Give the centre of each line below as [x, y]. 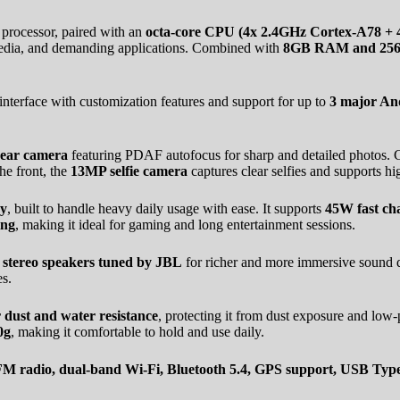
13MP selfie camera [129, 171]
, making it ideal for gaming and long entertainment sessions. [185, 224]
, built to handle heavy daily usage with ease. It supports [166, 208]
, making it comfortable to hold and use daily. [137, 331]
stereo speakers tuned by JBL [92, 262]
